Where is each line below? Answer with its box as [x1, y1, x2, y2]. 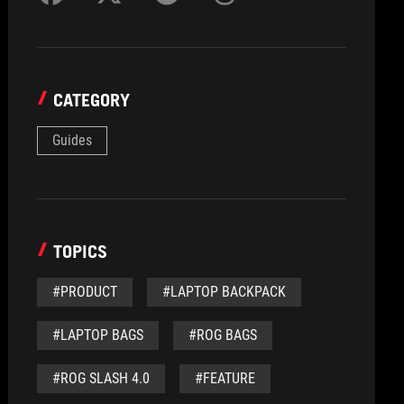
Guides [52, 132, 93, 149]
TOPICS [53, 241, 108, 262]
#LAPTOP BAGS [52, 326, 144, 344]
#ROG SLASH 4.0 [52, 370, 151, 387]
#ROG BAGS [188, 326, 258, 344]
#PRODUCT [52, 283, 118, 300]
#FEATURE [195, 370, 256, 387]
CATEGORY [53, 89, 131, 111]
